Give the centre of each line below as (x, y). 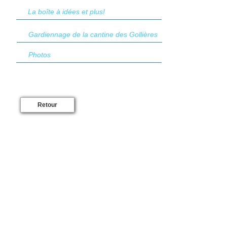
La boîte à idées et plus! (66, 12)
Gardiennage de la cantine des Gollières (93, 34)
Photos (40, 55)
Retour (47, 105)
